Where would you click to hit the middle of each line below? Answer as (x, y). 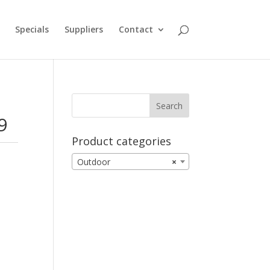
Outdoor (94, 162)
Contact (136, 29)
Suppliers (83, 29)
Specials (32, 29)
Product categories (122, 141)
